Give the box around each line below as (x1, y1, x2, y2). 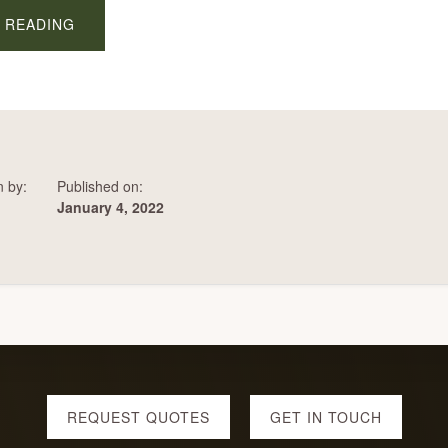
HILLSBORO (74, 55, 163, 75)
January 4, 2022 (57, 197, 164, 217)
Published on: (57, 176, 143, 196)
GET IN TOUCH (269, 407, 382, 427)
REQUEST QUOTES (66, 407, 210, 427)
